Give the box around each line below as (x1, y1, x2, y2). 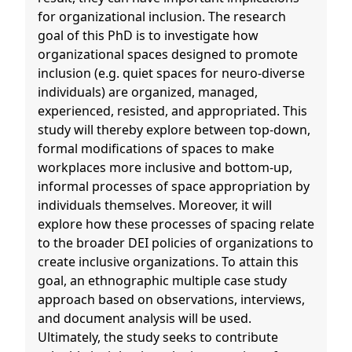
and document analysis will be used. (38, 310, 251, 328)
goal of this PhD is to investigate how (38, 27, 258, 45)
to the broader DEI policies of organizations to (38, 234, 313, 252)
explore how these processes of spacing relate (38, 215, 314, 233)
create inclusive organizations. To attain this (38, 253, 299, 271)
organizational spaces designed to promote (38, 46, 298, 64)
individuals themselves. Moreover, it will (38, 196, 272, 214)
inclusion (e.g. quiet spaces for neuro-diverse (38, 64, 305, 82)
